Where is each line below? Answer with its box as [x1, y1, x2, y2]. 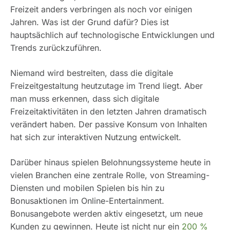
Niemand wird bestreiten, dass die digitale [10, 68, 173, 79]
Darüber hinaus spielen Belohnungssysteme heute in [10, 157, 210, 168]
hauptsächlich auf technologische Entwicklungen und [10, 30, 215, 41]
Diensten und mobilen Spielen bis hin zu [10, 183, 164, 194]
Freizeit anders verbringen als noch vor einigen [10, 4, 192, 15]
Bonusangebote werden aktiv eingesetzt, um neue [10, 208, 203, 219]
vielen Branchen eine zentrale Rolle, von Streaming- [10, 170, 209, 181]
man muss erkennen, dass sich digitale [10, 93, 159, 104]
